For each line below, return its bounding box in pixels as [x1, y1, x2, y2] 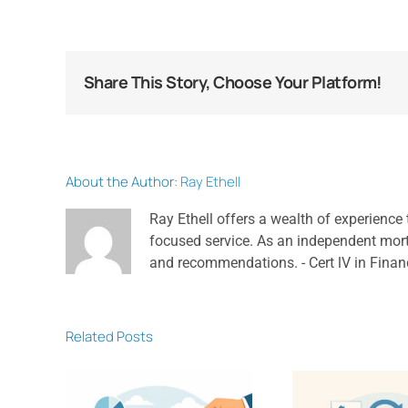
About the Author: [66, 171, 180, 191]
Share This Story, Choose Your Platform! [84, 71, 382, 94]
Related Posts [66, 326, 153, 346]
